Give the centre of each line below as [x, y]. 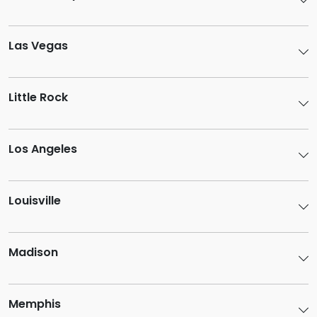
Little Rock [38, 97]
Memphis [35, 304]
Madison [33, 252]
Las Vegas [38, 46]
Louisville [35, 201]
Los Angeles [43, 149]
